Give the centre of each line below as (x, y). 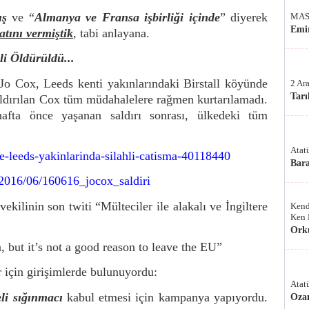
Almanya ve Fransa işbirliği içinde (127, 17)
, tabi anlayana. (111, 33)
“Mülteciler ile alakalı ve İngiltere (182, 206)
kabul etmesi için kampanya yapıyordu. (165, 297)
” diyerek (244, 17)
